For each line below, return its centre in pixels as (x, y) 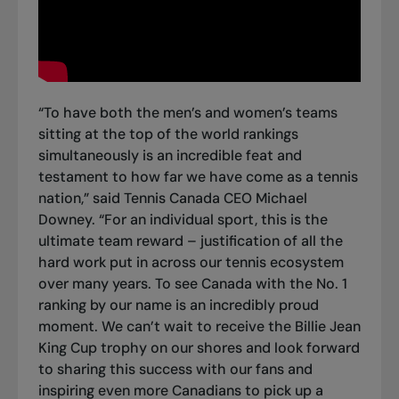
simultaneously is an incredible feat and (170, 155)
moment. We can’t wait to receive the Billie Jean (199, 326)
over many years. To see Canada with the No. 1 (192, 283)
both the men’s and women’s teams (218, 112)
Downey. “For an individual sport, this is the (183, 219)
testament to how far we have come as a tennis (198, 176)
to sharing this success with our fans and (175, 369)
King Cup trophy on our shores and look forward (199, 347)
